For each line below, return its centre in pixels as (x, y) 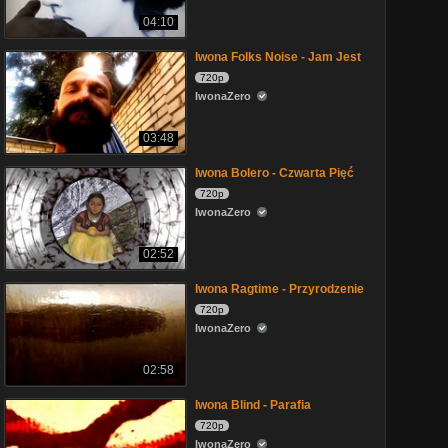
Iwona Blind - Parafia (253, 405)
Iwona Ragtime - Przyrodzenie (279, 289)
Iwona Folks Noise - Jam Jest (278, 57)
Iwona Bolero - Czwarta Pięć (274, 173)
